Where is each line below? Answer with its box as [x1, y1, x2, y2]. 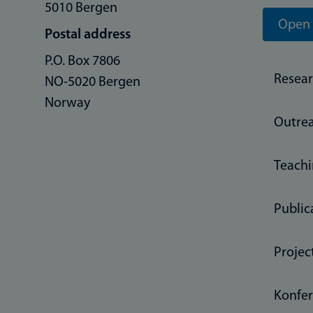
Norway [45, 96, 90, 110]
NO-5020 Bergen [45, 75, 140, 89]
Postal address [45, 27, 131, 42]
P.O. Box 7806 [45, 54, 120, 68]
